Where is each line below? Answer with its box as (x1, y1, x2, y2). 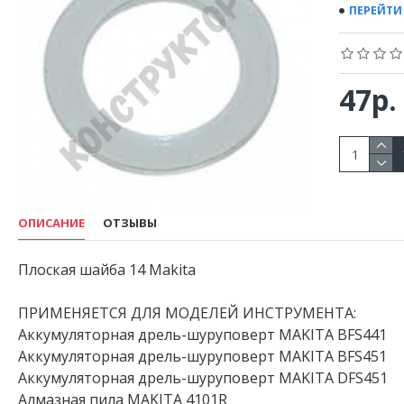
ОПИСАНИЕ (18, 215, 85, 231)
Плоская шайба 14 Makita (18, 260, 196, 280)
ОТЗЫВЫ (103, 215, 157, 231)
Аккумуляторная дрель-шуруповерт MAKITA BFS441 (18, 325, 387, 344)
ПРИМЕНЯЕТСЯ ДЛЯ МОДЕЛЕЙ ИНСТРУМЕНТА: (18, 303, 356, 323)
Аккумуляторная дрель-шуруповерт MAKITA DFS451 (18, 368, 388, 388)
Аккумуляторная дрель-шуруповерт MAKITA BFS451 (18, 346, 387, 366)
